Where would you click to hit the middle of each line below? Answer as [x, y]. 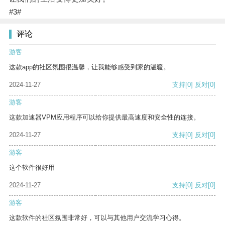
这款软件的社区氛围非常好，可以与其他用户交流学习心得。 [97, 218]
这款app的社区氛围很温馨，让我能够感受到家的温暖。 [89, 67]
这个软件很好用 [32, 168]
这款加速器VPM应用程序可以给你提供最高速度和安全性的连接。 [104, 118]
